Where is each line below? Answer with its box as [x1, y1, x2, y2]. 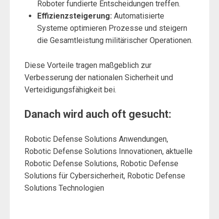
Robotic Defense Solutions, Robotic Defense [24, 159, 178, 169]
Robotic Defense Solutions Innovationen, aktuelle [24, 147, 193, 156]
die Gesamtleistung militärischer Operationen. [37, 36, 193, 45]
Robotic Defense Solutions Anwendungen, [24, 134, 168, 144]
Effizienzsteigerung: [37, 11, 112, 21]
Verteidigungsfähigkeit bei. [24, 85, 116, 95]
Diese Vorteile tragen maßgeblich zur [24, 61, 152, 70]
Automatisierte [111, 11, 164, 21]
